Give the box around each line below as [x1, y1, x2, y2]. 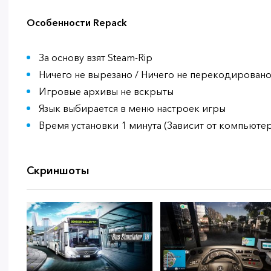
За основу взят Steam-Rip [39, 51, 152, 64]
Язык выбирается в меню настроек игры [39, 102, 226, 114]
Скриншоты [27, 164, 90, 177]
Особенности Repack [27, 16, 127, 28]
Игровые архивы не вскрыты [39, 85, 174, 97]
